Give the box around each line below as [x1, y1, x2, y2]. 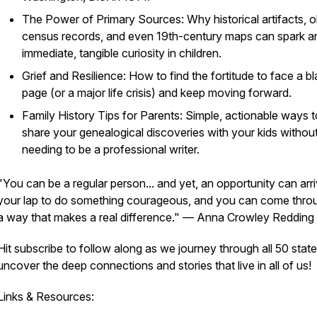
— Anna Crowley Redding [180, 210, 314, 224]
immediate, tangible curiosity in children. [22, 46, 221, 60]
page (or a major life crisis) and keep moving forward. [22, 86, 292, 100]
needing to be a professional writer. [22, 142, 200, 156]
